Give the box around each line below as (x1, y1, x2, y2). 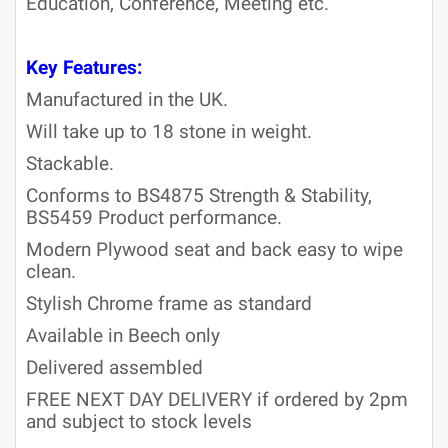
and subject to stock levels (26, 411, 252, 433)
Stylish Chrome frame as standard (26, 293, 312, 315)
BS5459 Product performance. (26, 207, 282, 229)
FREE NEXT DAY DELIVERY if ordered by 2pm (26, 389, 408, 411)
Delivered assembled (26, 357, 203, 379)
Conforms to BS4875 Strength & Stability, (26, 185, 372, 207)
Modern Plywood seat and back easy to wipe (26, 239, 403, 261)
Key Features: (26, 57, 142, 79)
